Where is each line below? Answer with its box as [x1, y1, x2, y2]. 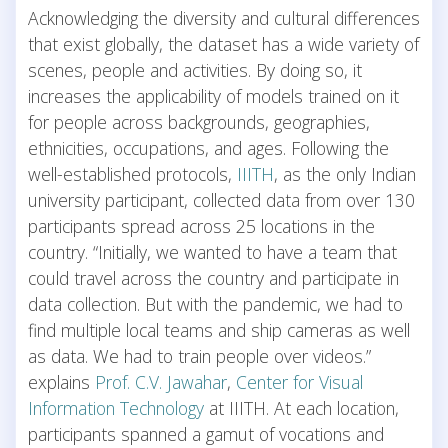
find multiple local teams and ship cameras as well [28, 317, 410, 342]
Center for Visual [236, 369, 363, 394]
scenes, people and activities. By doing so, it [28, 57, 362, 82]
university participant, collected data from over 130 [28, 187, 415, 212]
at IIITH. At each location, [204, 395, 399, 420]
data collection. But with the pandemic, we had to [28, 291, 403, 316]
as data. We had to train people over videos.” [28, 343, 371, 368]
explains [28, 369, 95, 394]
